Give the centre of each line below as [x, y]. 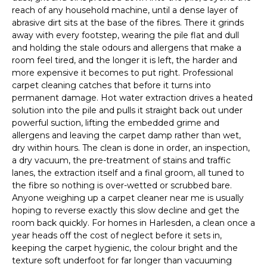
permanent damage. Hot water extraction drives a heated [132, 98]
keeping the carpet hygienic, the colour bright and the [125, 248]
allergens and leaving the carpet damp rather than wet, [126, 136]
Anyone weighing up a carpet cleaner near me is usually [128, 198]
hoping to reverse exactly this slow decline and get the [126, 211]
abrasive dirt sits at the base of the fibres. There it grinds [128, 23]
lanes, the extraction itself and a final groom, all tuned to [128, 173]
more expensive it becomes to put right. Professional [122, 73]
